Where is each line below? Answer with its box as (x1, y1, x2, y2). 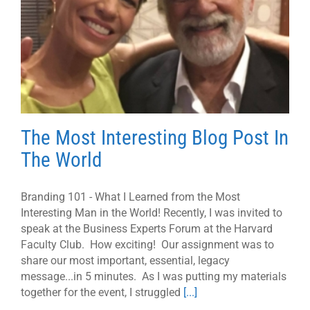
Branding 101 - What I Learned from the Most (21, 190, 240, 203)
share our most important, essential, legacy (21, 253, 230, 267)
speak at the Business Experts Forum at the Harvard (21, 221, 273, 235)
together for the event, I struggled (21, 285, 183, 299)
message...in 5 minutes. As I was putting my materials (21, 269, 286, 283)
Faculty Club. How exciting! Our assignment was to (21, 237, 274, 251)
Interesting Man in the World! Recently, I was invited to (21, 206, 282, 219)
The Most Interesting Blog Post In (21, 126, 289, 149)
